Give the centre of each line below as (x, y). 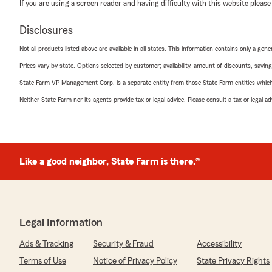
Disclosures (46, 30)
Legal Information (61, 222)
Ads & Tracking (46, 244)
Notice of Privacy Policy (135, 261)
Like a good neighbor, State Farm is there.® (110, 161)
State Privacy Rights (233, 261)
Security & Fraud (123, 244)
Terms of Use (43, 261)
